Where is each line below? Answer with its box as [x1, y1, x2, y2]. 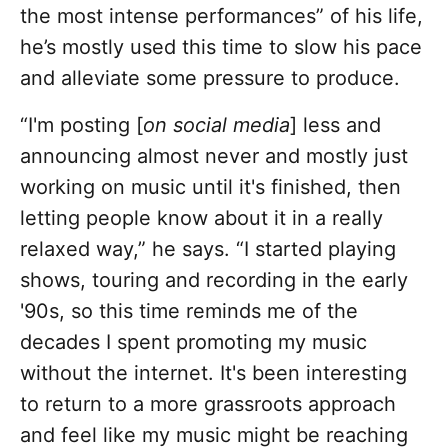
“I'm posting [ [20, 113, 143, 138]
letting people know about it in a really [20, 206, 383, 231]
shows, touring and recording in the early [20, 268, 408, 293]
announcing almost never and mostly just [20, 144, 408, 169]
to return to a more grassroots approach [20, 392, 396, 417]
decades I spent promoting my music [20, 330, 367, 355]
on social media [143, 113, 290, 138]
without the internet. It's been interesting [20, 361, 407, 386]
